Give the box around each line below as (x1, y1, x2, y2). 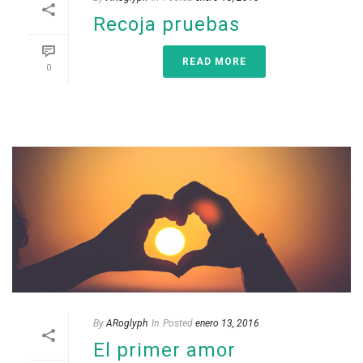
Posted (163, 317, 193, 329)
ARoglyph (106, 317, 147, 329)
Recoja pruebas (93, 13, 240, 36)
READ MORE (181, 56, 246, 68)
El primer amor (93, 338, 236, 361)
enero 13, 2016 (195, 317, 259, 329)
